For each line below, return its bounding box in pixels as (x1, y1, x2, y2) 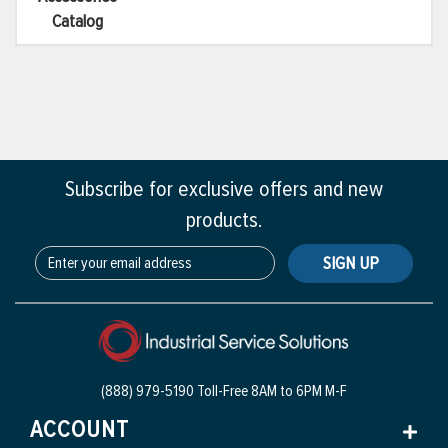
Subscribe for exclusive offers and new (65, 176, 383, 204)
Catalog (51, 10, 103, 33)
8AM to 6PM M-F (248, 381, 347, 402)
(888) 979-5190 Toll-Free (101, 381, 248, 402)
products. (186, 207, 262, 235)
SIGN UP (322, 252, 379, 275)
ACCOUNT (30, 415, 129, 445)
